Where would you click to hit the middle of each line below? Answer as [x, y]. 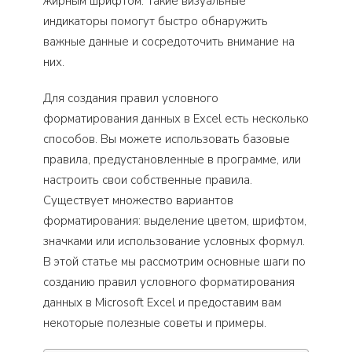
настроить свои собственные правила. [148, 180]
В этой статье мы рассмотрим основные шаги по [174, 262]
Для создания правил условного [131, 99]
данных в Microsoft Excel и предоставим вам [162, 303]
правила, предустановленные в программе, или [172, 160]
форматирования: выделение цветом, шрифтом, [175, 221]
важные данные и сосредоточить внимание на [169, 42]
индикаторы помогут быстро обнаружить [156, 22]
